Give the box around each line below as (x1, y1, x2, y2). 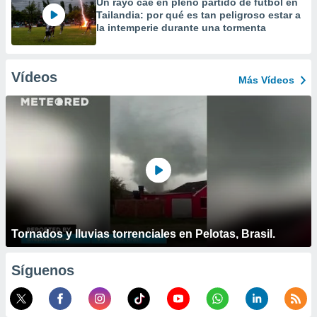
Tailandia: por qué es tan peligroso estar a (96, 9, 301, 21)
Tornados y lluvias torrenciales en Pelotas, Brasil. (11, 228, 275, 240)
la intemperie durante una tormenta (96, 22, 266, 33)
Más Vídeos (238, 74, 294, 86)
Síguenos (11, 263, 74, 278)
